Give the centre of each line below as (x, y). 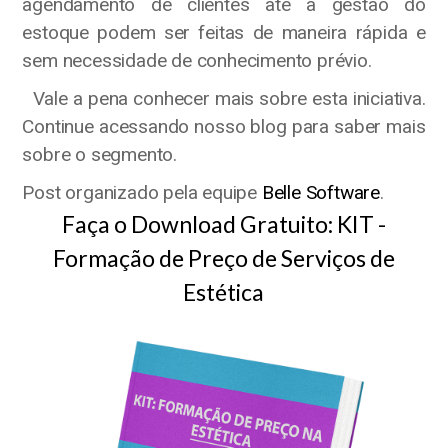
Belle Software (320, 192)
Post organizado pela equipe (142, 192)
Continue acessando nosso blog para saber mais (224, 126)
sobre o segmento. (99, 154)
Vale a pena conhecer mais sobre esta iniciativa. (224, 98)
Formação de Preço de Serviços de (223, 257)
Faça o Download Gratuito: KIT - (223, 223)
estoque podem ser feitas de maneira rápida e (224, 32)
